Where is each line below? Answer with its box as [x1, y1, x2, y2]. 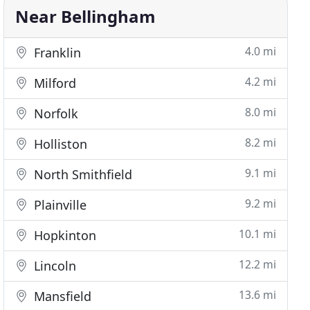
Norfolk [30, 105, 79, 122]
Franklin [30, 44, 82, 61]
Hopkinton [30, 227, 97, 244]
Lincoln [30, 257, 77, 274]
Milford [30, 75, 77, 91]
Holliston [30, 136, 88, 152]
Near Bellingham [15, 5, 156, 28]
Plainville [30, 197, 87, 213]
